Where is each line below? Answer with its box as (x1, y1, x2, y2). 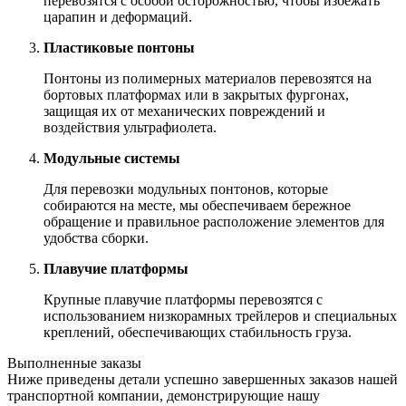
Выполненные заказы (7, 355, 141, 372)
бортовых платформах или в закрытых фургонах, (43, 87, 349, 103)
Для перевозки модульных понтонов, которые (43, 181, 328, 198)
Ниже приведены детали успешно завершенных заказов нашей (7, 372, 398, 388)
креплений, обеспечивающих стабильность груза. (43, 324, 352, 341)
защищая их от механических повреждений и (43, 103, 325, 120)
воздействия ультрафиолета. (43, 120, 217, 136)
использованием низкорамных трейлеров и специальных (43, 308, 397, 324)
